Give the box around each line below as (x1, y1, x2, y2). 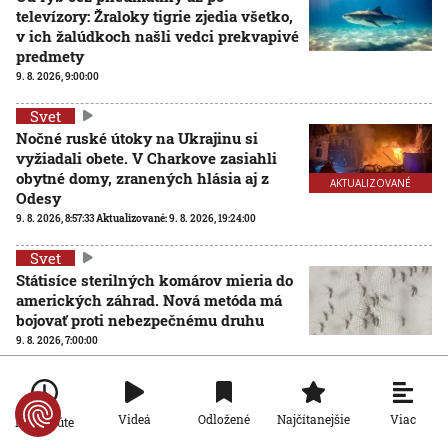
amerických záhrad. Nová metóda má (16, 289, 282, 310)
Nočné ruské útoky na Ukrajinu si (16, 127, 258, 148)
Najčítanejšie (277, 411, 351, 427)
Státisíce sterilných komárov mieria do (16, 269, 293, 290)
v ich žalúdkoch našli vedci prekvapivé (16, 25, 299, 46)
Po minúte (15, 413, 75, 430)
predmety (16, 45, 84, 66)
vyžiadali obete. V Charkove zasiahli (16, 147, 277, 168)
